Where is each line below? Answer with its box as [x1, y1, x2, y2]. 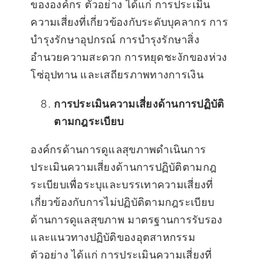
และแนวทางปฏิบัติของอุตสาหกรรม [30, 231, 195, 244]
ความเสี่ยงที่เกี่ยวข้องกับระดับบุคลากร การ [30, 16, 228, 29]
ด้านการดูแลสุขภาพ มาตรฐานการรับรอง [30, 213, 223, 226]
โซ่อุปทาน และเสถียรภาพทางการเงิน [30, 68, 204, 81]
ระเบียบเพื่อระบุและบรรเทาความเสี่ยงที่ [30, 178, 213, 191]
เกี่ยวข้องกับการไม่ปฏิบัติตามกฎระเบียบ [30, 196, 215, 209]
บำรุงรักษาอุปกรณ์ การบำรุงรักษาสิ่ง [30, 33, 199, 46]
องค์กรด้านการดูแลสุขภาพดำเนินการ [30, 143, 206, 156]
